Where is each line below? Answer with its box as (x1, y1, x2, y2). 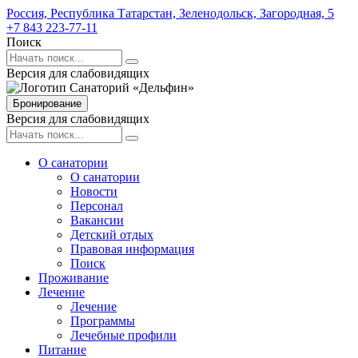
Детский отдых (70, 228, 153, 241)
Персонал (70, 199, 123, 213)
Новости (70, 185, 117, 198)
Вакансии (70, 213, 124, 227)
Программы (70, 314, 135, 328)
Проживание (38, 271, 109, 284)
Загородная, (260, 6, 324, 20)
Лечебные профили (70, 328, 177, 342)
